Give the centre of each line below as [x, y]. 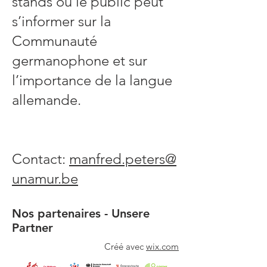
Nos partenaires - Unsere [81, 213]
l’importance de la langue [92, 80]
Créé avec [125, 246]
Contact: [41, 159]
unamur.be [45, 178]
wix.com [162, 246]
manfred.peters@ [123, 159]
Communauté [55, 41]
